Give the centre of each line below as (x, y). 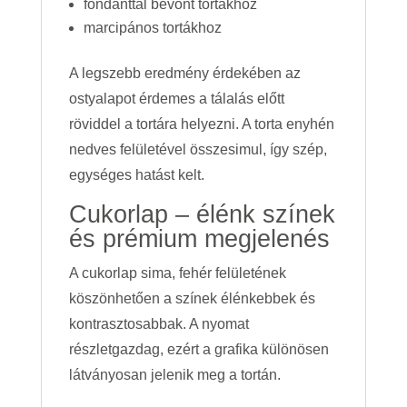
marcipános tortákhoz (152, 28)
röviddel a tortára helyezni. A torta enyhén (201, 124)
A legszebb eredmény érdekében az (184, 74)
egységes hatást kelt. (136, 175)
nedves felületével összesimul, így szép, (198, 150)
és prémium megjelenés (199, 239)
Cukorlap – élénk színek (202, 215)
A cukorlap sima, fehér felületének (177, 273)
